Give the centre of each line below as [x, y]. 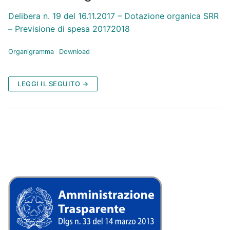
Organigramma [31, 52]
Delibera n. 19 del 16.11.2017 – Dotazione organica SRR [113, 16]
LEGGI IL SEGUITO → [53, 83]
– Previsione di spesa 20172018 [69, 28]
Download [74, 52]
